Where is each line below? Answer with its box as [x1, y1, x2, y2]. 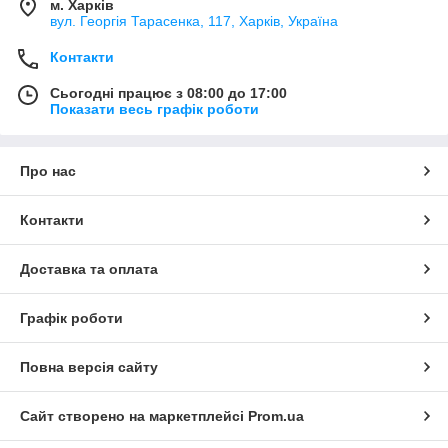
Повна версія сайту [20, 359, 158, 376]
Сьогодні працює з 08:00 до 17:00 [50, 85, 287, 102]
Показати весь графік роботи [50, 101, 259, 118]
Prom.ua [248, 408, 304, 425]
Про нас [20, 163, 76, 180]
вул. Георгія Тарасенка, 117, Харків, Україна [50, 13, 338, 30]
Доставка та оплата [20, 261, 158, 278]
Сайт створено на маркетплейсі [20, 408, 248, 425]
